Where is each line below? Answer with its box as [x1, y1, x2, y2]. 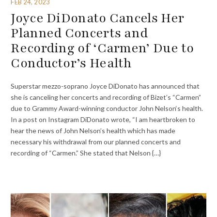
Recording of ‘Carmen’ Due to [11, 39, 194, 57]
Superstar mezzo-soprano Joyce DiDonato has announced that [11, 81, 200, 90]
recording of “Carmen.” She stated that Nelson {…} [11, 148, 161, 157]
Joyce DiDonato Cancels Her [11, 9, 185, 27]
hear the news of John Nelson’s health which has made [11, 126, 176, 135]
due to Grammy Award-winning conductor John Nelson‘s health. [11, 104, 203, 112]
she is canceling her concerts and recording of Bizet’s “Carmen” [11, 93, 201, 101]
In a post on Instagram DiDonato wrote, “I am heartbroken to [11, 115, 196, 124]
